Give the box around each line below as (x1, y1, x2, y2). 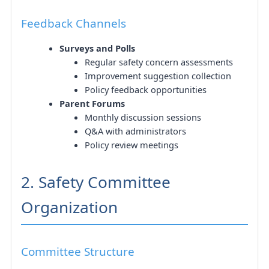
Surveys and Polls (59, 41, 135, 54)
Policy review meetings (84, 138, 178, 151)
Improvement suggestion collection (84, 69, 231, 82)
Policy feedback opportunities (84, 83, 207, 95)
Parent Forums (59, 97, 125, 109)
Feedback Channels (21, 16, 126, 32)
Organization (21, 196, 118, 218)
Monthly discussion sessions (84, 110, 201, 123)
